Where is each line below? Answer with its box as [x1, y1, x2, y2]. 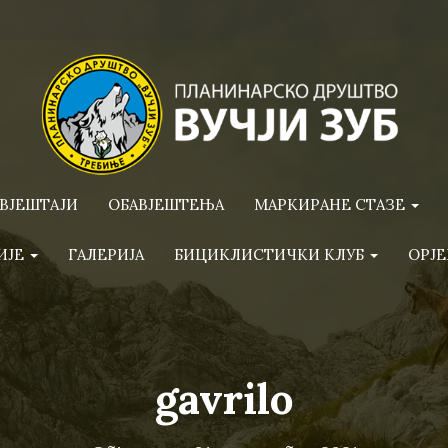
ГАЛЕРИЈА [68, 245, 144, 264]
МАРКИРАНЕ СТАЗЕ [253, 195, 409, 214]
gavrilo [155, 372, 293, 426]
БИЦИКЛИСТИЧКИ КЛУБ [174, 245, 368, 264]
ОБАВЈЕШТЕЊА [107, 195, 224, 214]
